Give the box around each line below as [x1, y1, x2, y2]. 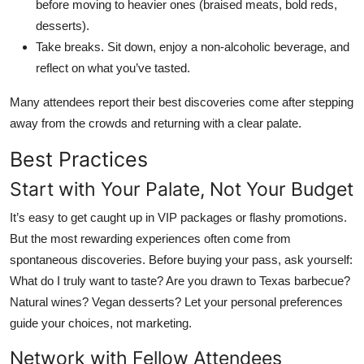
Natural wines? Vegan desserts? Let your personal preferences [10, 294, 343, 309]
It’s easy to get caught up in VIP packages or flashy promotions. [10, 210, 347, 224]
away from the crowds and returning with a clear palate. [10, 115, 301, 130]
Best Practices [10, 146, 148, 171]
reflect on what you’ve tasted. [36, 60, 190, 75]
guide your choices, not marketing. [10, 315, 192, 330]
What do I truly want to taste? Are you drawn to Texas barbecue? [10, 273, 350, 288]
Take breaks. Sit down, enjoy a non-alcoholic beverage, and [36, 39, 349, 54]
